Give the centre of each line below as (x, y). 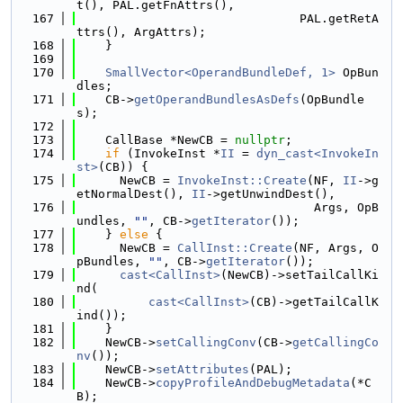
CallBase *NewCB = (156, 140)
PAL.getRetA (228, 18)
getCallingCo (336, 342)
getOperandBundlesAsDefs (217, 99)
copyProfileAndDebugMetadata (253, 383)
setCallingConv (206, 342)
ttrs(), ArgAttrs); (141, 32)
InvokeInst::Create (242, 180)
